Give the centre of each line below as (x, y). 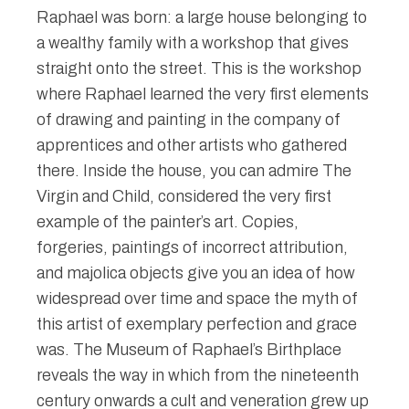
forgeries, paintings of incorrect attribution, (192, 247)
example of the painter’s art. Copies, (168, 221)
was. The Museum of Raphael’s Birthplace (189, 349)
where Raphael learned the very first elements (203, 94)
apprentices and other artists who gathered (192, 145)
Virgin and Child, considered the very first (184, 196)
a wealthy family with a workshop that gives (193, 42)
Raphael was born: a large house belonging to (202, 17)
